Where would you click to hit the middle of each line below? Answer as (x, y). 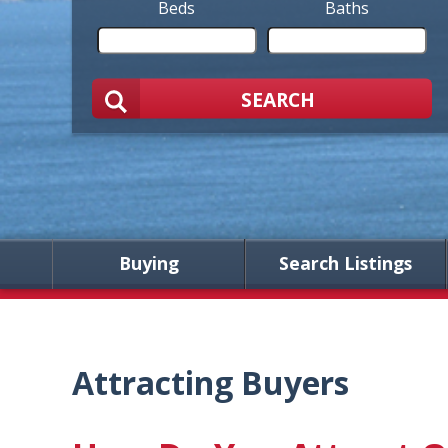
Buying (148, 263)
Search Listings (345, 263)
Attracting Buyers (210, 382)
